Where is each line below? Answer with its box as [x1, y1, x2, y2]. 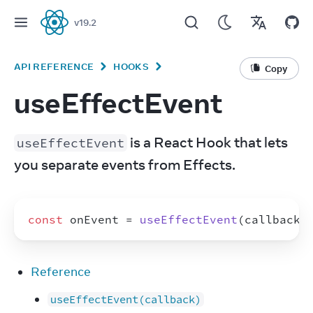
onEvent [70, 212, 119, 226]
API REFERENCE [14, 61, 94, 72]
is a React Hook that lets [127, 133, 288, 151]
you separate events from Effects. [14, 156, 235, 173]
